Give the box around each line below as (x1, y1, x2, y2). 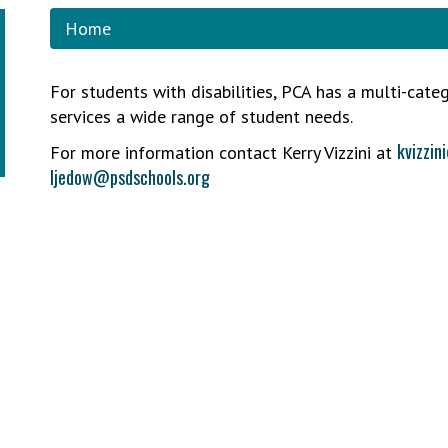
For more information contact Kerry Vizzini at (49, 141, 397, 164)
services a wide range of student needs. (49, 105, 353, 128)
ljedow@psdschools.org (49, 164, 210, 190)
